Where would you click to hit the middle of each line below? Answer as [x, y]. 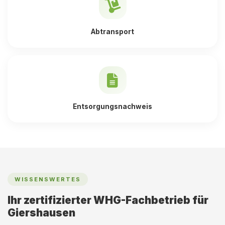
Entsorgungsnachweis [113, 106]
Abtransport [113, 32]
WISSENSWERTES [48, 179]
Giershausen [41, 213]
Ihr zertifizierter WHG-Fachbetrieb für [108, 200]
